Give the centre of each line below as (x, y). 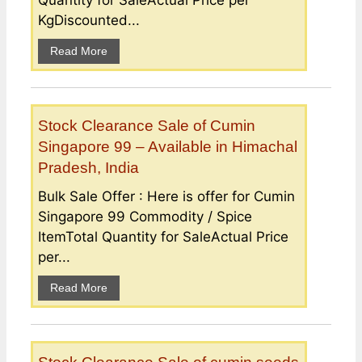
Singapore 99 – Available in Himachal (168, 146)
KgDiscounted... (89, 20)
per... (54, 257)
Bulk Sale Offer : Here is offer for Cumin (166, 196)
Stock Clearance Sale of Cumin (147, 125)
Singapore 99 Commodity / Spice (145, 216)
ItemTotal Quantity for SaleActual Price (163, 236)
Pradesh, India (88, 167)
